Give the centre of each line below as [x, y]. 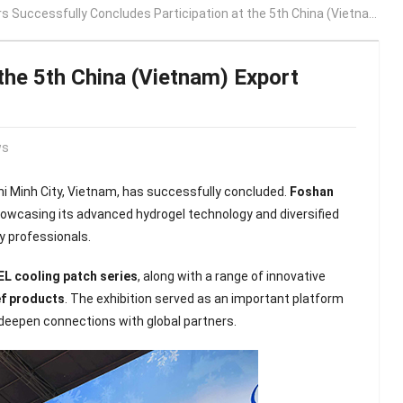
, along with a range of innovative [232, 276]
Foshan [312, 192]
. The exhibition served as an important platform [205, 298]
